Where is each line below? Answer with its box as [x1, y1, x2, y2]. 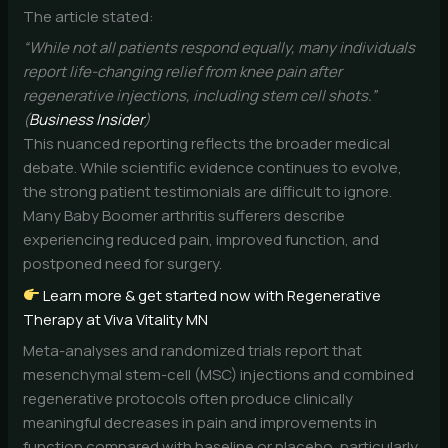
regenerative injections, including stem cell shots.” [23, 85, 378, 107]
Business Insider [29, 109, 145, 131]
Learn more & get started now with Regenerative [40, 284, 382, 306]
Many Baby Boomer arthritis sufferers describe [23, 205, 346, 227]
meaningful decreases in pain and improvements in [23, 412, 378, 434]
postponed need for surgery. [23, 253, 223, 275]
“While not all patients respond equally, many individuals [23, 37, 416, 59]
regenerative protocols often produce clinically [23, 388, 354, 410]
